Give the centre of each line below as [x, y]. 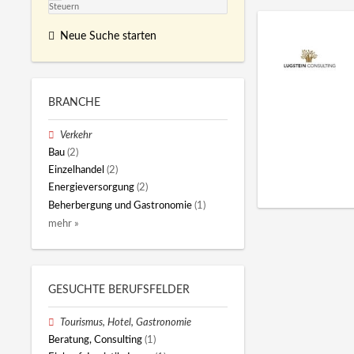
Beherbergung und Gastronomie [120, 205]
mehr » [64, 223]
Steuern [64, 7]
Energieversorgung [91, 188]
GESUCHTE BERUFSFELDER [119, 290]
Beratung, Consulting [95, 340]
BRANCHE [74, 102]
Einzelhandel [76, 170]
